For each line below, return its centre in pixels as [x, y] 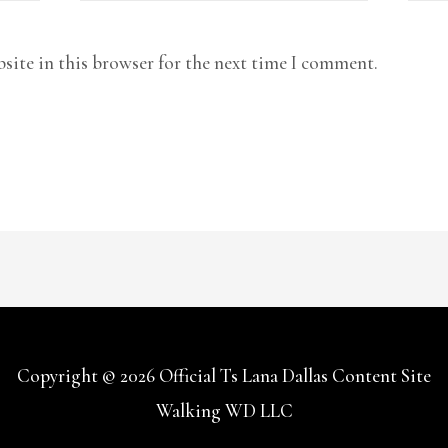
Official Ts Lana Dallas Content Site [295, 375]
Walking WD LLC [224, 410]
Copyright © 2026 [88, 375]
